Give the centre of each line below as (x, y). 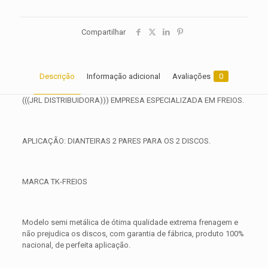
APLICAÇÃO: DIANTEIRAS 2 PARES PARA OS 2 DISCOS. (116, 141)
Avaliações (191, 76)
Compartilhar (103, 32)
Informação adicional (124, 76)
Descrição (57, 76)
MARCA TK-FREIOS (54, 182)
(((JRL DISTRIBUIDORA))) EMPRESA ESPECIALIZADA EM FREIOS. (133, 100)
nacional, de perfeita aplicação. (76, 245)
